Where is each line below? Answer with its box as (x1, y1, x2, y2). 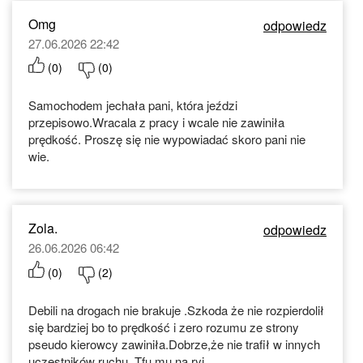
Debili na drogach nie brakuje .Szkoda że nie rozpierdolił (28, 301, 324, 318)
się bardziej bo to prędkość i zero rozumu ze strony (28, 318, 299, 335)
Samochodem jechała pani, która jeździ (28, 96, 237, 114)
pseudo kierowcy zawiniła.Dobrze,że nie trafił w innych (28, 335, 320, 352)
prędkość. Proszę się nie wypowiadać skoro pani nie (28, 130, 305, 148)
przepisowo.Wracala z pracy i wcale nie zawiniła (28, 113, 284, 131)
